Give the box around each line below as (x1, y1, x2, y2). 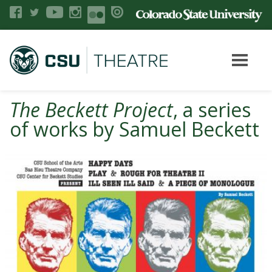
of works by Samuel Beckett (10, 116, 259, 142)
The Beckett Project (10, 97, 173, 123)
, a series (173, 97, 251, 123)
